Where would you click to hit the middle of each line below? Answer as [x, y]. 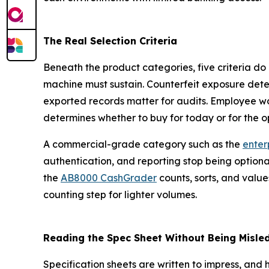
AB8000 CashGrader [109, 178]
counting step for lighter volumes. [120, 195]
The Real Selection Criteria [110, 41]
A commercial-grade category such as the [143, 144]
